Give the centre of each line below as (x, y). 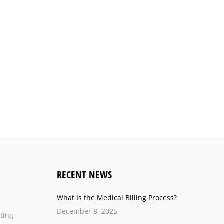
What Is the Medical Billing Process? (117, 198)
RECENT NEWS (84, 175)
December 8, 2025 (87, 211)
